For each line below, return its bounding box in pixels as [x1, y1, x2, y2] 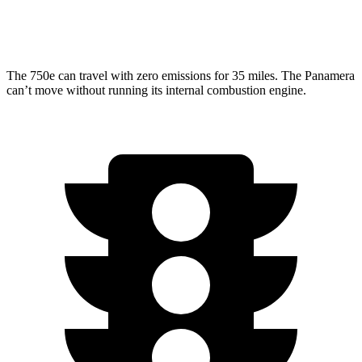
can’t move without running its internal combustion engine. [6, 83, 306, 98]
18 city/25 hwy [246, 17, 313, 29]
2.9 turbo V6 [141, 17, 196, 29]
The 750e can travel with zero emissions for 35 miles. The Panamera [6, 69, 355, 83]
